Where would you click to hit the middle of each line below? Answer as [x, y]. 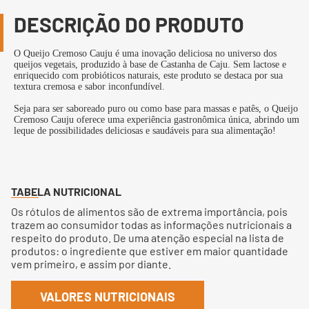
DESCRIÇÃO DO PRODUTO [129, 24]
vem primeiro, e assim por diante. [91, 264]
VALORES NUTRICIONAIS [108, 297]
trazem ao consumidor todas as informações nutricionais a [151, 225]
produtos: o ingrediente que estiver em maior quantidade [150, 251]
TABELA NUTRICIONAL [66, 191]
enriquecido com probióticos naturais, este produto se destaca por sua [148, 76]
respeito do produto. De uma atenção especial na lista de [148, 238]
